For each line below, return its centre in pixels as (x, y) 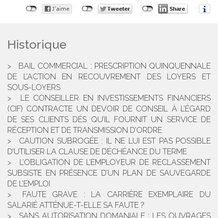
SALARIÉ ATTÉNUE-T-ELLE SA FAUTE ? (76, 205)
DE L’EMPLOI (29, 184)
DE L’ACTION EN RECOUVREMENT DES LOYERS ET (109, 77)
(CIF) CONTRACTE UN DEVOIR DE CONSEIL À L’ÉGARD (109, 109)
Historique (37, 45)
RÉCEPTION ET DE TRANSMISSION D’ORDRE (85, 130)
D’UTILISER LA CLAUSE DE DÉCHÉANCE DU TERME (97, 152)
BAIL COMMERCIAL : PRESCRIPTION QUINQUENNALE (115, 66)
